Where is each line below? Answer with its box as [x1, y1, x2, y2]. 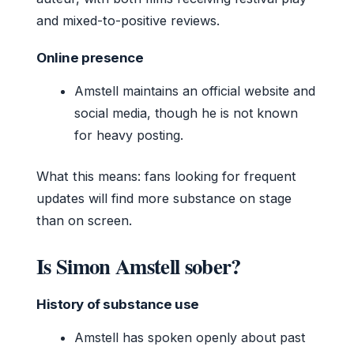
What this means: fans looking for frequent [36, 168, 296, 185]
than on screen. [36, 213, 132, 229]
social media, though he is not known [74, 105, 298, 122]
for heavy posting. [74, 127, 183, 144]
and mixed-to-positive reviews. [36, 13, 220, 29]
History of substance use [36, 296, 199, 313]
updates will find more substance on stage [36, 190, 292, 207]
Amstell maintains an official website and [74, 83, 315, 100]
